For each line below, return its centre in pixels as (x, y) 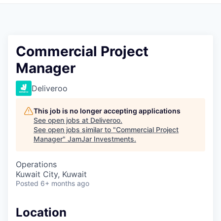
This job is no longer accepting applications (107, 110)
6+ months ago (65, 183)
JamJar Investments (101, 139)
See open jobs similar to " (75, 129)
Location (41, 212)
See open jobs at (62, 120)
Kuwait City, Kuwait (51, 174)
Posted (27, 183)
